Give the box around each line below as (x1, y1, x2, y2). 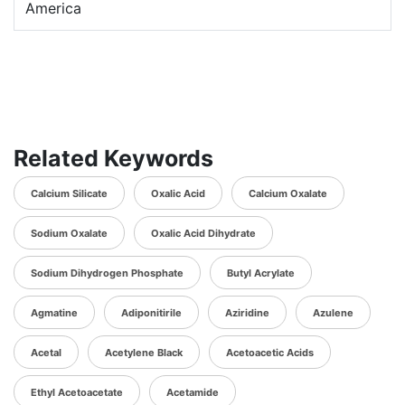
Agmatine (31, 306, 78, 319)
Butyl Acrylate (227, 267, 295, 279)
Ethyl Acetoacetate (31, 386, 123, 399)
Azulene (313, 306, 353, 319)
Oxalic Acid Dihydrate (151, 227, 256, 240)
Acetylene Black (105, 346, 183, 359)
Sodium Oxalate (31, 227, 108, 240)
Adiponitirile (121, 306, 182, 319)
